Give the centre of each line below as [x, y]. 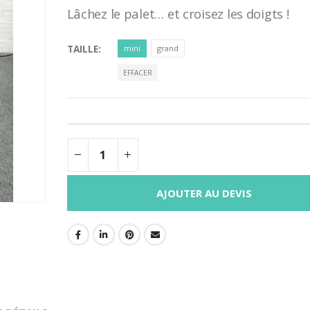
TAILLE [82, 48]
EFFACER [137, 72]
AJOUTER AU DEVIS [204, 193]
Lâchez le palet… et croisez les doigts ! [178, 13]
